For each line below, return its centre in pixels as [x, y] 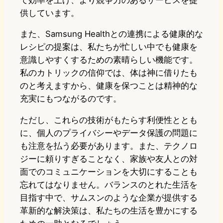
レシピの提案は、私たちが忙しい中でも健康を [109, 47]
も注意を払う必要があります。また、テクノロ [109, 146]
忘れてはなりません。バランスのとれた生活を [109, 185]
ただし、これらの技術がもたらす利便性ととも [109, 120]
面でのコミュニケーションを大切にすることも [109, 172]
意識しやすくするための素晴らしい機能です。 [109, 60]
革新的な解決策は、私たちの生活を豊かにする [109, 211]
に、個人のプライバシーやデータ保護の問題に [109, 133]
